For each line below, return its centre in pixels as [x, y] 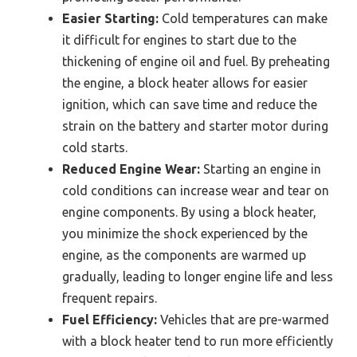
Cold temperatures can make [243, 19]
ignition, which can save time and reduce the [190, 105]
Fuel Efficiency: [110, 320]
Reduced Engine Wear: [131, 169]
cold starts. [95, 148]
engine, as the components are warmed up [184, 255]
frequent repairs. [110, 298]
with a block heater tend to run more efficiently [198, 341]
